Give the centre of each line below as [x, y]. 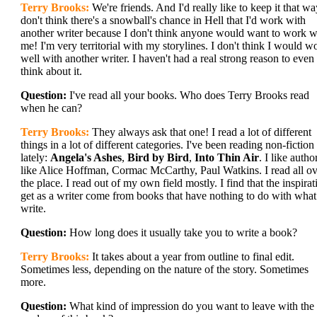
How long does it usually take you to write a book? [182, 232]
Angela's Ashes [86, 157]
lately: [35, 157]
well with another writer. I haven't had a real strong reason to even [167, 58]
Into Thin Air [227, 157]
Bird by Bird [158, 157]
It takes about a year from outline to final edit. [192, 257]
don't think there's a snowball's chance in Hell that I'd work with [163, 20]
